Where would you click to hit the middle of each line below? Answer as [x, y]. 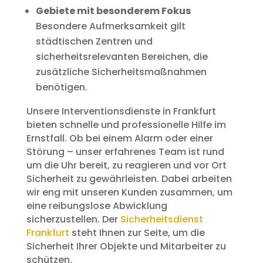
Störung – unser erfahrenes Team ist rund [125, 151]
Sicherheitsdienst [161, 219]
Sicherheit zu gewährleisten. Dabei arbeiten [129, 178]
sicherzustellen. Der [73, 219]
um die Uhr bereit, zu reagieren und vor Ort [126, 165]
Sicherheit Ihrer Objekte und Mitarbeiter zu [126, 246]
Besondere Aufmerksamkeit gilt [110, 26]
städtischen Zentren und [94, 41]
